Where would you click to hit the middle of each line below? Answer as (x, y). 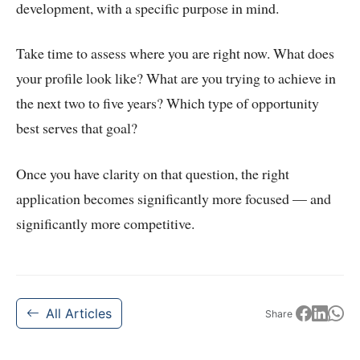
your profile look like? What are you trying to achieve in (176, 78)
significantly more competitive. (105, 224)
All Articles (79, 314)
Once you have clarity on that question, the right (153, 174)
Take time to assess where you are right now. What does (175, 53)
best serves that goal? (77, 128)
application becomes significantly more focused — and (174, 199)
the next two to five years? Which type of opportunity (168, 103)
